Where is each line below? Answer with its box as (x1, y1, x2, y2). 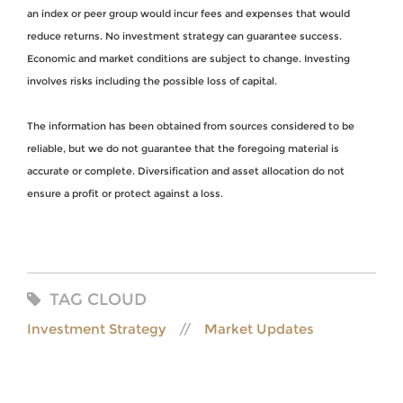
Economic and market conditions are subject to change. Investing (27, 51, 350, 65)
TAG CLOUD (49, 289, 147, 309)
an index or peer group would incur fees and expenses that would (27, 6, 350, 20)
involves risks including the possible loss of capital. (27, 74, 277, 87)
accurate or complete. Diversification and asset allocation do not (27, 164, 345, 177)
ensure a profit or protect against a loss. (27, 186, 223, 200)
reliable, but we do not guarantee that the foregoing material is (27, 141, 339, 155)
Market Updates (204, 319, 314, 337)
